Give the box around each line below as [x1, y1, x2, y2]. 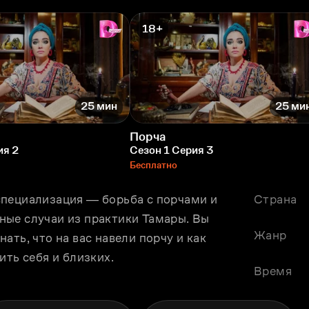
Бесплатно [130, 159, 177, 170]
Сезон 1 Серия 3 [130, 143, 214, 156]
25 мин [81, 100, 117, 112]
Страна [254, 192, 297, 206]
